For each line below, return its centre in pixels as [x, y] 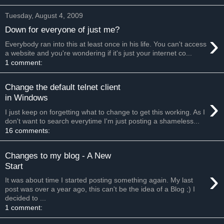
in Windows [26, 98]
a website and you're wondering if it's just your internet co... [98, 53]
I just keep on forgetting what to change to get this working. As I [105, 112]
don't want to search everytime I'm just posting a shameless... [102, 121]
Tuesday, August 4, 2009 [44, 15]
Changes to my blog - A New [58, 155]
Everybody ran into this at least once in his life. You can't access [106, 44]
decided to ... [25, 198]
